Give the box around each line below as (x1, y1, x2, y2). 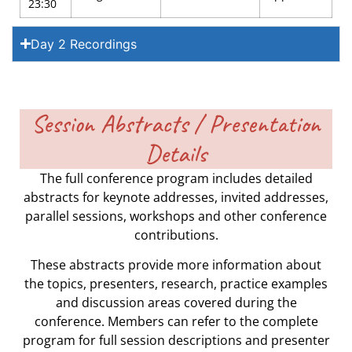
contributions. (134, 225, 218, 244)
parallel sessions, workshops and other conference (25, 207, 327, 225)
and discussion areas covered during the (55, 294, 297, 312)
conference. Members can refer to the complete (34, 313, 318, 331)
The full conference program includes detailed (39, 169, 313, 187)
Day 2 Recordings (31, 35, 137, 52)
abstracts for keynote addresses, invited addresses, (24, 188, 328, 206)
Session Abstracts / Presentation (31, 107, 321, 140)
